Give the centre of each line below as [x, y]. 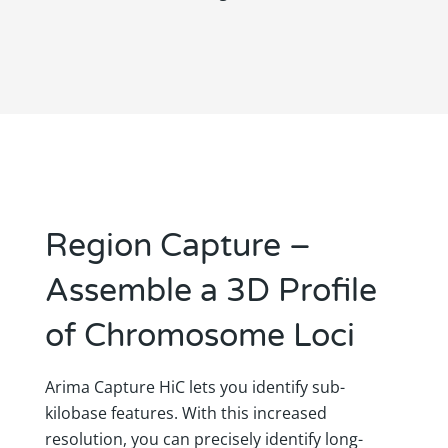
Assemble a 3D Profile [210, 290]
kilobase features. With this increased [185, 412]
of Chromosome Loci [199, 335]
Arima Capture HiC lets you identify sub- [194, 386]
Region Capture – [177, 245]
